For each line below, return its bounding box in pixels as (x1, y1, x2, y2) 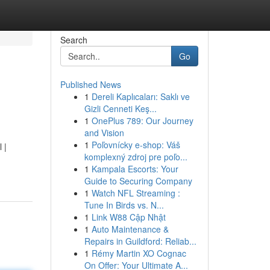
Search (60, 34, 87, 46)
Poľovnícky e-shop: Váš (91, 139, 180, 151)
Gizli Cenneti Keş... (84, 102, 157, 115)
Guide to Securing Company (84, 175, 192, 187)
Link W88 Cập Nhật (91, 211, 166, 223)
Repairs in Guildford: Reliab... (84, 235, 196, 247)
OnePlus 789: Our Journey (91, 115, 193, 127)
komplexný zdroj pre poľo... (84, 151, 187, 163)
